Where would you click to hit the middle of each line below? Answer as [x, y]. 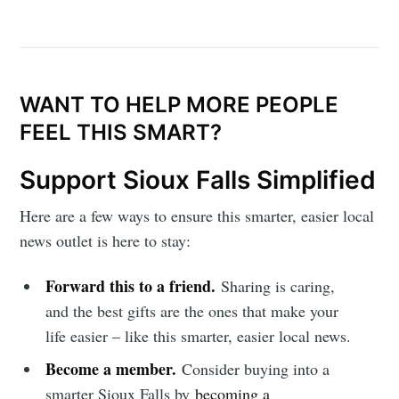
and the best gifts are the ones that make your [192, 311]
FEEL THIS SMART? [121, 132]
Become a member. [111, 369]
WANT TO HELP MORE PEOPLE [179, 104]
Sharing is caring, [278, 286]
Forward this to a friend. [134, 286]
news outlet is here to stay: [106, 241]
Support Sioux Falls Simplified [198, 179]
